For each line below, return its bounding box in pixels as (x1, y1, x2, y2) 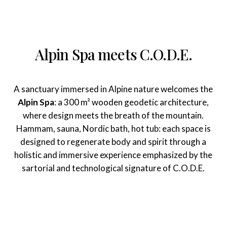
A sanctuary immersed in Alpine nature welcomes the (14, 84, 213, 95)
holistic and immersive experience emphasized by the (14, 149, 213, 161)
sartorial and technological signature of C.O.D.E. (22, 163, 205, 174)
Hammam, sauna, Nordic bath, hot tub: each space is (16, 123, 211, 134)
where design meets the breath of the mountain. (23, 110, 204, 121)
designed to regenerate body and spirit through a (20, 136, 207, 147)
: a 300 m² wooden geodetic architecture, (54, 97, 209, 108)
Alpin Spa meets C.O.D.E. (34, 45, 193, 64)
